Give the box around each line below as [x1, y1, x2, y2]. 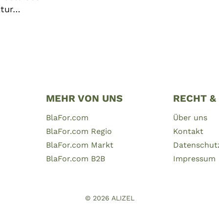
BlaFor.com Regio [45, 127, 112, 136]
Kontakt [173, 127, 204, 136]
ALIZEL [111, 194, 134, 202]
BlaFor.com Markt [45, 140, 113, 150]
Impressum [173, 154, 216, 164]
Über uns [173, 112, 208, 122]
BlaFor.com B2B [45, 154, 105, 164]
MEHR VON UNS [45, 92, 123, 105]
